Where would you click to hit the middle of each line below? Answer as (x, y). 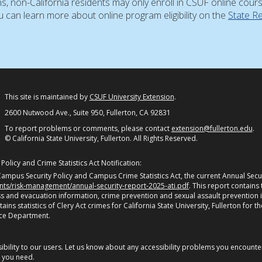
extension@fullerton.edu (212, 129)
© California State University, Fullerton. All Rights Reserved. (101, 139)
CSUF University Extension (132, 97)
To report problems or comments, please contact (88, 129)
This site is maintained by (47, 97)
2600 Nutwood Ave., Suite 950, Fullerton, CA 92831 (87, 113)
